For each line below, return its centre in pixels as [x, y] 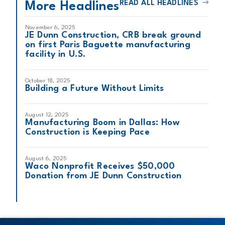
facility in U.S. [56, 54]
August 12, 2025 [47, 115]
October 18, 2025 [48, 81]
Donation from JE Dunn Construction [103, 176]
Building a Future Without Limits [95, 89]
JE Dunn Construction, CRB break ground [113, 35]
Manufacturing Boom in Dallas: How [102, 123]
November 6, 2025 [50, 28]
